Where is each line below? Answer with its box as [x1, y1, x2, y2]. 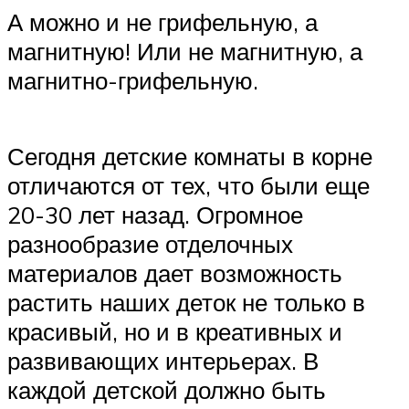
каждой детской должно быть [7, 374, 326, 404]
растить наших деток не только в [7, 287, 365, 317]
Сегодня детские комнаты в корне [7, 141, 372, 171]
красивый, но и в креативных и [7, 316, 342, 346]
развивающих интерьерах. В [7, 345, 319, 375]
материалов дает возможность [7, 257, 342, 288]
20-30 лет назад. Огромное [7, 199, 303, 229]
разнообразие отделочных [7, 228, 293, 258]
